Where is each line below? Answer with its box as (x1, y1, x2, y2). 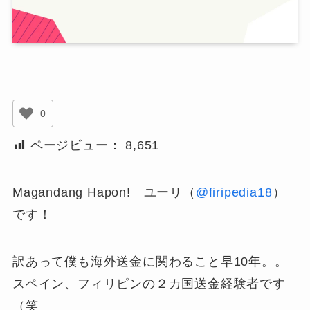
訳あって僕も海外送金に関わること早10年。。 (12, 254, 288, 268)
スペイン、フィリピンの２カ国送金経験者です (12, 276, 286, 291)
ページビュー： (30, 138, 122, 153)
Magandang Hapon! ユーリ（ (12, 185, 196, 199)
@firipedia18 (195, 185, 273, 199)
